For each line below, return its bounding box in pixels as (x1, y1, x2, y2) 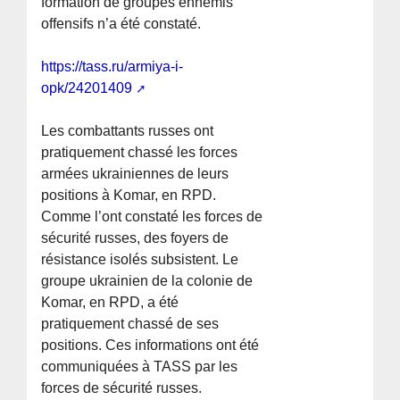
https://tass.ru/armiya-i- (41, 59, 184, 75)
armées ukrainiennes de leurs (41, 166, 229, 182)
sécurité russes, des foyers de (41, 230, 229, 246)
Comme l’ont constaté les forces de (41, 209, 263, 225)
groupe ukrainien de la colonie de (41, 273, 254, 289)
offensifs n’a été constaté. (41, 16, 202, 32)
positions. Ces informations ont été (41, 337, 260, 354)
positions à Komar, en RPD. (41, 187, 217, 204)
